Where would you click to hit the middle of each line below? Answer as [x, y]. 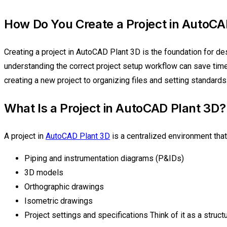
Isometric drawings [59, 201]
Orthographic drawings [64, 186]
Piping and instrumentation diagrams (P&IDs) [104, 158]
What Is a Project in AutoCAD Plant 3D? [115, 108]
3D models [44, 172]
